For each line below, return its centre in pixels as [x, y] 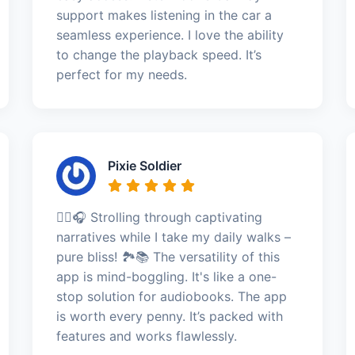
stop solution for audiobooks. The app [171, 296]
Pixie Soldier [144, 166]
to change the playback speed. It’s [158, 55]
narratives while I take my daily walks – [173, 237]
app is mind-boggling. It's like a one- [166, 277]
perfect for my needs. [121, 74]
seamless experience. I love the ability [170, 35]
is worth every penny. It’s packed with [169, 316]
